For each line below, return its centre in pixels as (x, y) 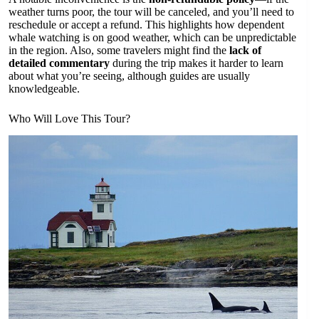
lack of (245, 50)
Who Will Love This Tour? (69, 118)
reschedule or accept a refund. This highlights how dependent (146, 24)
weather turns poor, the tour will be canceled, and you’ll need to (151, 11)
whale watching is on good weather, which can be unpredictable (152, 37)
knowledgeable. (44, 88)
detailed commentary (59, 63)
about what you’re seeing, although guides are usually (129, 75)
